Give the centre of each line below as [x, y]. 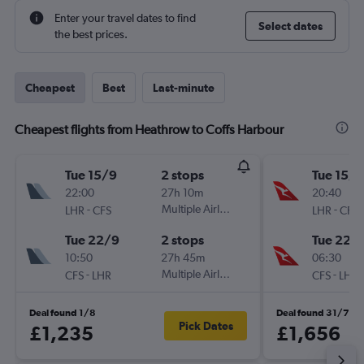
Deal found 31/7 [313, 313]
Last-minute [184, 88]
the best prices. [91, 34]
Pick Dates [206, 326]
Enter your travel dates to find [125, 18]
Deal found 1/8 [63, 313]
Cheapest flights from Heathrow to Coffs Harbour [149, 130]
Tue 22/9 [92, 240]
